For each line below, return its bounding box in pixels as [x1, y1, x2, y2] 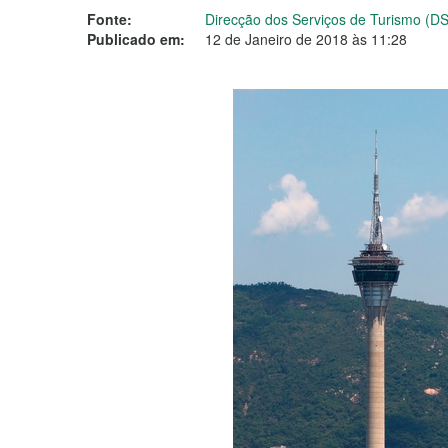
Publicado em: [87, 29, 185, 49]
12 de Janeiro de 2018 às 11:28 [205, 29, 407, 49]
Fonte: [87, 9, 132, 29]
